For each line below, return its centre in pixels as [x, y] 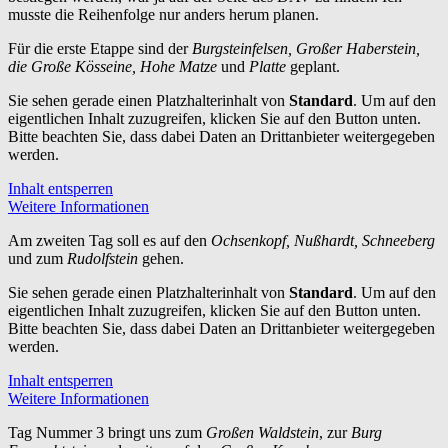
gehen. [161, 258]
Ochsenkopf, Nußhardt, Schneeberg [323, 240]
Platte [267, 66]
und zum [37, 258]
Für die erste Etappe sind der [100, 48]
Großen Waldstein [262, 432]
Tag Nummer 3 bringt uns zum [107, 432]
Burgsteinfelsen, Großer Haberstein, [306, 48]
